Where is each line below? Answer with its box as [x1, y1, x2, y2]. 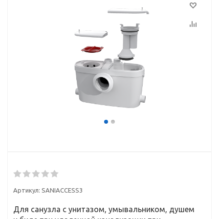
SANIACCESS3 [42, 187, 83, 194]
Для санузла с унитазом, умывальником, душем [13, 205, 195, 214]
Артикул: [13, 187, 40, 194]
